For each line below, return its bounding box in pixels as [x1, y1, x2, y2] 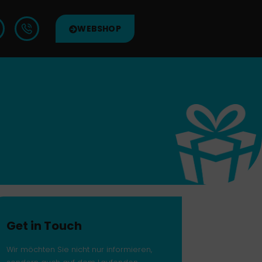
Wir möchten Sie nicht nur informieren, [6, 244, 152, 255]
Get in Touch [6, 218, 82, 234]
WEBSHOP [77, 23, 121, 35]
